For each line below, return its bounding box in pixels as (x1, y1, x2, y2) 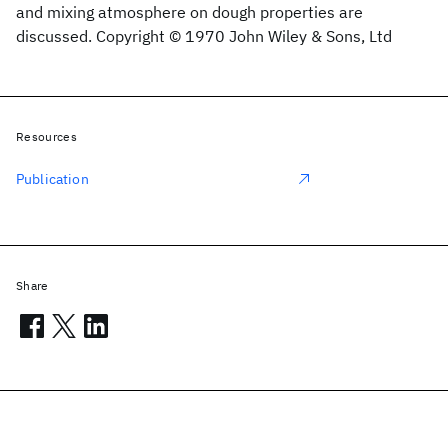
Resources (16, 129, 77, 144)
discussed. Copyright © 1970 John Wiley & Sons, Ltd (16, 26, 392, 46)
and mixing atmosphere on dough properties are (16, 2, 363, 22)
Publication (16, 170, 89, 188)
